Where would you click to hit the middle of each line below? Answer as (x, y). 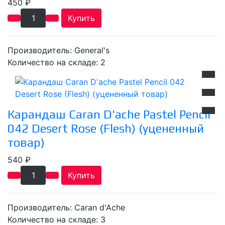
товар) (26, 143)
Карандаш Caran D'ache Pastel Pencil (109, 115)
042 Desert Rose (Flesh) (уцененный (106, 129)
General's (92, 50)
